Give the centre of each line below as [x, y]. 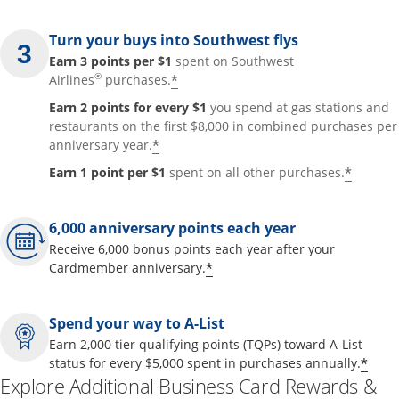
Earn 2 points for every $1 [130, 107]
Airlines [72, 79]
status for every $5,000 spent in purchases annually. [205, 362]
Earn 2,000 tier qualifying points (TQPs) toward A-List [206, 344]
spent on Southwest [235, 61]
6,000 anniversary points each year [172, 228]
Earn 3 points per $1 [112, 61]
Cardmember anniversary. [127, 267]
